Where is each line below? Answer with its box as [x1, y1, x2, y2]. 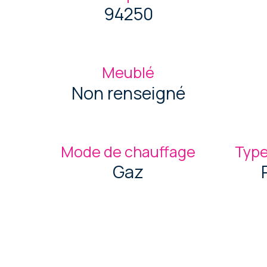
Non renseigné [71, 80, 185, 105]
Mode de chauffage [61, 141, 196, 162]
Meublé [102, 62, 155, 83]
